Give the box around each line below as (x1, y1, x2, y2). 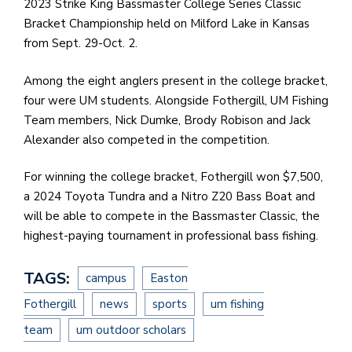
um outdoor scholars (76, 321, 186, 338)
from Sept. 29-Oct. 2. (24, 35, 144, 52)
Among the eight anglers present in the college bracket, (24, 72, 328, 89)
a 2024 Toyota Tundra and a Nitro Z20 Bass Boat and (24, 189, 315, 205)
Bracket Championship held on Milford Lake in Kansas (24, 16, 310, 32)
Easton (150, 269, 188, 286)
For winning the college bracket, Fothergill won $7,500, (24, 169, 323, 185)
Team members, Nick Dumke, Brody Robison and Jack (24, 112, 310, 128)
